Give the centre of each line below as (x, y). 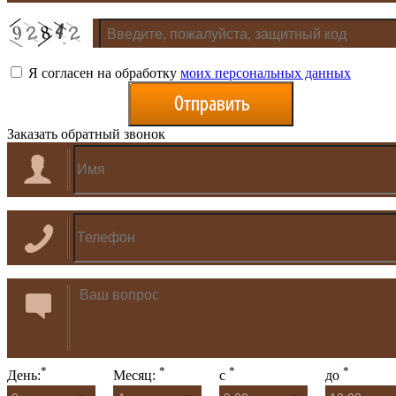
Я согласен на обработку (103, 72)
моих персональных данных (266, 72)
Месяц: (136, 376)
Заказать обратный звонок (86, 133)
